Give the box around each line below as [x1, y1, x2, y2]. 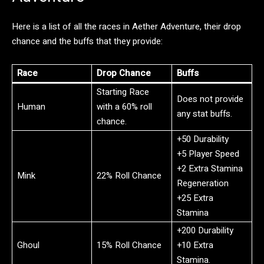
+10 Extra [177, 238, 213, 252]
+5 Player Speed [177, 147, 239, 160]
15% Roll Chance [97, 238, 161, 252]
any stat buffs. [177, 107, 232, 120]
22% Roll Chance [97, 169, 161, 182]
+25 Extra [177, 191, 213, 204]
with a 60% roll [97, 100, 152, 113]
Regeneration [177, 176, 229, 190]
